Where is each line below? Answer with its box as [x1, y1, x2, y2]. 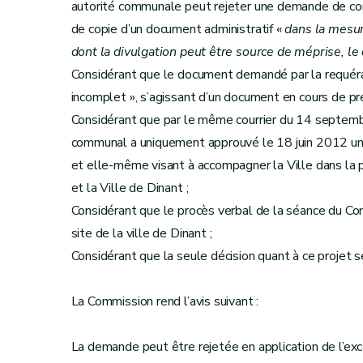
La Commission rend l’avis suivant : [70, 293, 259, 310]
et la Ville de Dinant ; [70, 179, 189, 197]
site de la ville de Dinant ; [70, 224, 212, 242]
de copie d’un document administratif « [70, 20, 285, 38]
